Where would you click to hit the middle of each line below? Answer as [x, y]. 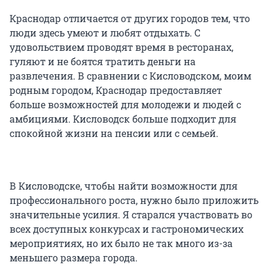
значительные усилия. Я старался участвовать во [131, 215]
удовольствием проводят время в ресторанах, [121, 47]
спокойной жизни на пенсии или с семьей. [114, 133]
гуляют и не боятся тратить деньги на [103, 62]
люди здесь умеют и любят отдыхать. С [105, 33]
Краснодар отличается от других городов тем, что [130, 19]
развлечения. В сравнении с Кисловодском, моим [130, 76]
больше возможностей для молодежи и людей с [125, 105]
